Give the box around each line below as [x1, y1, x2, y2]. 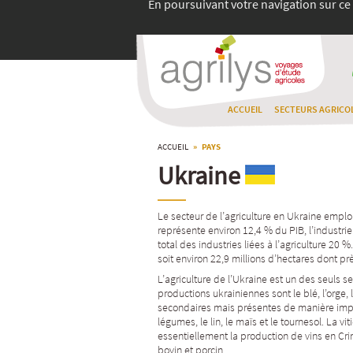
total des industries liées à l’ [158, 237, 280, 251]
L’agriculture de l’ [158, 272, 232, 286]
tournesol [281, 314, 321, 329]
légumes [158, 314, 195, 329]
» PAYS [188, 141, 221, 152]
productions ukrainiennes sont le [158, 286, 303, 300]
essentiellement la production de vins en [158, 329, 338, 343]
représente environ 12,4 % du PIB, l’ [158, 223, 314, 237]
